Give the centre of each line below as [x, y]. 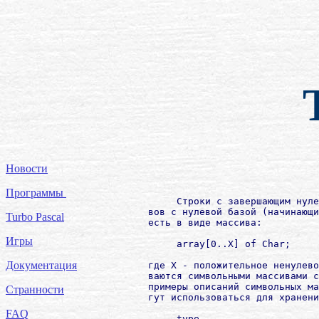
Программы [36, 193]
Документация [41, 265]
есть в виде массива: [182, 222]
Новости [27, 168]
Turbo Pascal [35, 217]
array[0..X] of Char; [197, 244]
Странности [35, 289]
